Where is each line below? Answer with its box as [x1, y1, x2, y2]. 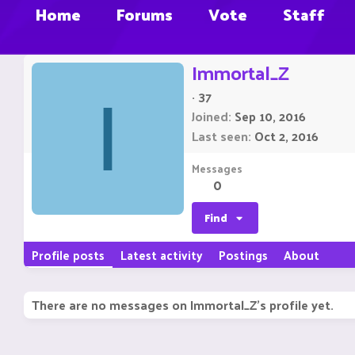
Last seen [192, 124, 248, 148]
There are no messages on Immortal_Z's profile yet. [32, 293, 334, 317]
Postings [219, 244, 268, 266]
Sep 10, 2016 [235, 105, 306, 128]
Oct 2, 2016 [254, 124, 319, 148]
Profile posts [32, 244, 105, 266]
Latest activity [120, 244, 203, 266]
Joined [192, 105, 228, 128]
